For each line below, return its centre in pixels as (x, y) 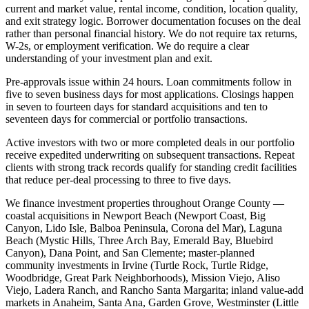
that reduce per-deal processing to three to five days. (118, 180)
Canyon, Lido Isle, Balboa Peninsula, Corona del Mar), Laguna (144, 228)
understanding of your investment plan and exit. (109, 59)
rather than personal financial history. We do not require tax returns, (151, 34)
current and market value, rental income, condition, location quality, (152, 9)
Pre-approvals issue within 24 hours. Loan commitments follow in (149, 82)
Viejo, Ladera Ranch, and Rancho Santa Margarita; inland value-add (154, 290)
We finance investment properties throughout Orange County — (145, 203)
